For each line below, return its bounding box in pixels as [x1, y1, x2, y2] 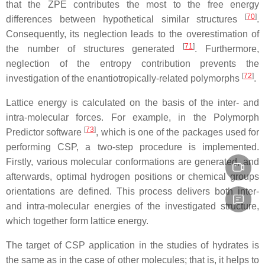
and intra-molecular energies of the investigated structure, [6, 201, 259, 212]
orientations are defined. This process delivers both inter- [6, 186, 259, 197]
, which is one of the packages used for [96, 127, 260, 138]
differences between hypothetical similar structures [6, 14, 245, 25]
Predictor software [6, 127, 85, 138]
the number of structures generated [6, 44, 183, 54]
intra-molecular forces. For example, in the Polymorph [6, 112, 259, 123]
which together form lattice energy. [6, 216, 148, 227]
